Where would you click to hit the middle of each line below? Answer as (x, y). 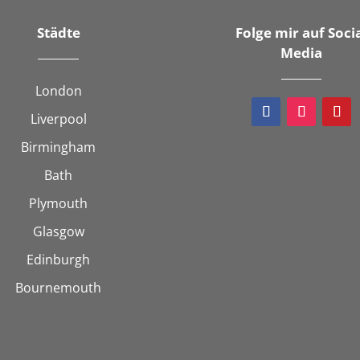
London (58, 90)
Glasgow (58, 231)
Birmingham (59, 147)
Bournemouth (59, 287)
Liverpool (58, 119)
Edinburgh (59, 259)
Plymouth (59, 203)
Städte (58, 32)
